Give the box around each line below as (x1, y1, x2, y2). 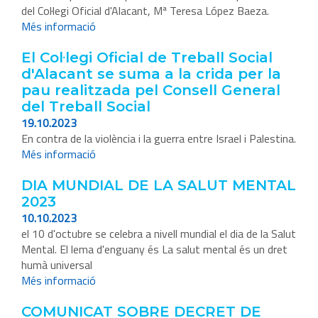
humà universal (21, 256, 92, 274)
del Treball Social (21, 98, 150, 116)
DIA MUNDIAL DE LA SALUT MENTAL (21, 177, 296, 194)
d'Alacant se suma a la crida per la (21, 65, 281, 83)
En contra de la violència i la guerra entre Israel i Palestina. (21, 130, 296, 148)
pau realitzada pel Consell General (21, 82, 280, 99)
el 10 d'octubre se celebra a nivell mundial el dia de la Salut (21, 225, 296, 243)
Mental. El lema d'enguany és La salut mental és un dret (21, 241, 287, 258)
